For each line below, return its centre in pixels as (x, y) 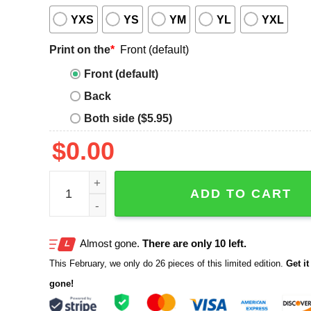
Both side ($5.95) (128, 118)
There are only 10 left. (194, 243)
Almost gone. (111, 243)
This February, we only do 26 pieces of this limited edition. (166, 263)
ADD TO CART (241, 194)
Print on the (79, 49)
